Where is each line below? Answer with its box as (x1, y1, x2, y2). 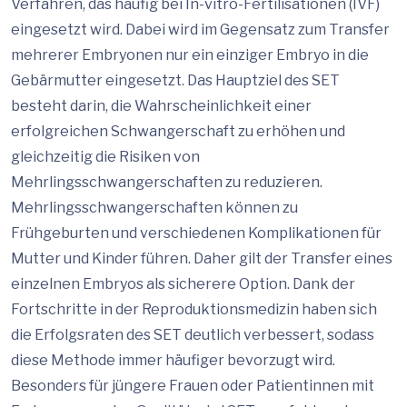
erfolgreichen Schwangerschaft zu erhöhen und (11, 123, 345, 140)
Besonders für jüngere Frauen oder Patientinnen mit (11, 377, 374, 394)
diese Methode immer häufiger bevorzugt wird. (11, 352, 335, 369)
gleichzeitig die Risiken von (11, 148, 200, 165)
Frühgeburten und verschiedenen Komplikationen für (11, 224, 382, 242)
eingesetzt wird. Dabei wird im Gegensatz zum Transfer (11, 21, 390, 38)
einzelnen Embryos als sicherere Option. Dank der (11, 275, 355, 293)
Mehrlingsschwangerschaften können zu (11, 199, 298, 216)
